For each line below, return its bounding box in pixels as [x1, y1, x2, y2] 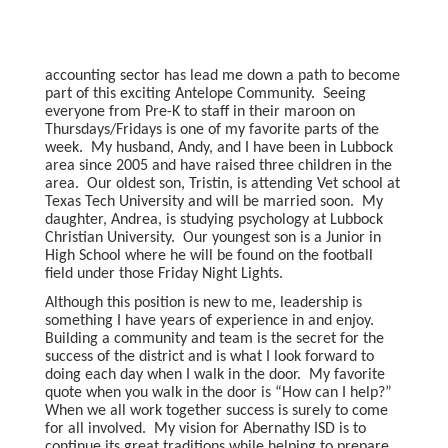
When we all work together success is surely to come [45, 402, 388, 419]
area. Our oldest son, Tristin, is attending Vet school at [45, 176, 400, 192]
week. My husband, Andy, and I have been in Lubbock [45, 140, 393, 156]
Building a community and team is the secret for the [45, 330, 384, 347]
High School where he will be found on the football [45, 248, 373, 264]
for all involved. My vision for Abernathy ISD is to [45, 420, 366, 437]
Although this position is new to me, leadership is [45, 294, 362, 311]
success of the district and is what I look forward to [45, 348, 374, 365]
